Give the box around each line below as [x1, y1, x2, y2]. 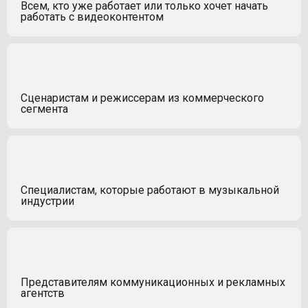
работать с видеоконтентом [21, 10, 164, 23]
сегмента [21, 102, 68, 115]
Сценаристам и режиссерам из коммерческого [21, 91, 264, 104]
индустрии [21, 194, 74, 208]
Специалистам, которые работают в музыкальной [21, 183, 279, 197]
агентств [21, 286, 65, 300]
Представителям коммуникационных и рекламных [21, 275, 285, 289]
